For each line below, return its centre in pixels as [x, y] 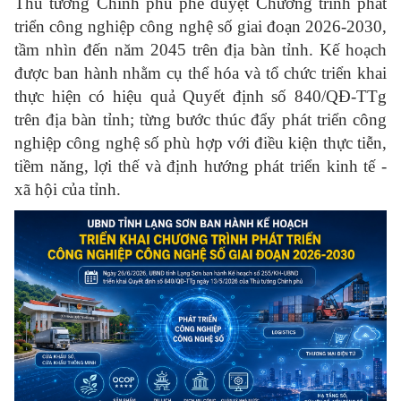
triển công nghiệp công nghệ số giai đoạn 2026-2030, [200, 26]
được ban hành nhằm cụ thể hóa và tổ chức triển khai [200, 73]
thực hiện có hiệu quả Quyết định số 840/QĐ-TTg [200, 96]
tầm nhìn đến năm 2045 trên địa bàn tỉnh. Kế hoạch [200, 50]
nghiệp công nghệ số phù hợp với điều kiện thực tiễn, [200, 143]
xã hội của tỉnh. [68, 189]
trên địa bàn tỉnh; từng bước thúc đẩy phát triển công [200, 119]
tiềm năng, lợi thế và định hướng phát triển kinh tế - [200, 166]
